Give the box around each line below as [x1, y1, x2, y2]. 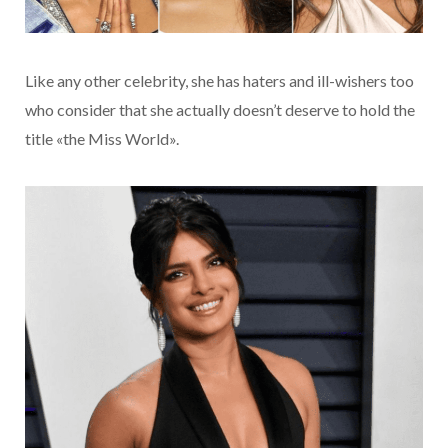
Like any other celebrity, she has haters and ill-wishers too [25, 71, 414, 91]
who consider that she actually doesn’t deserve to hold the [25, 100, 415, 120]
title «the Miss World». [25, 129, 179, 149]
